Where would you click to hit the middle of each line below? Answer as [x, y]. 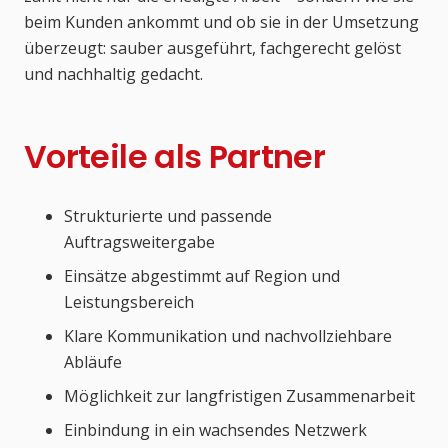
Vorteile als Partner [175, 157]
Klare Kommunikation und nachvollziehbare [228, 336]
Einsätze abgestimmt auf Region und [202, 276]
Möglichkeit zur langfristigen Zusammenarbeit [239, 396]
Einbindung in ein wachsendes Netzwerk [215, 430]
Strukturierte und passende [168, 216]
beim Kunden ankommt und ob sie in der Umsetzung [221, 22]
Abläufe [93, 362]
